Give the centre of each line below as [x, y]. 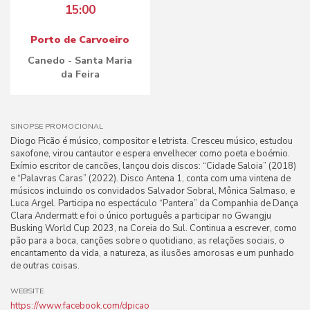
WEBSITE [27, 291]
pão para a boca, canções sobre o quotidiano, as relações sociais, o [147, 241]
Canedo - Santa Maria [80, 60]
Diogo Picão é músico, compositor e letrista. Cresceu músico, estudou [152, 141]
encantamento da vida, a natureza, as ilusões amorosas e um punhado [152, 253]
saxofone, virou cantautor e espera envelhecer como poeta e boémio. [150, 154]
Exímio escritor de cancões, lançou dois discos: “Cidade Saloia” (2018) [153, 166]
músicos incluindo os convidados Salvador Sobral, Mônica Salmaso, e [153, 191]
